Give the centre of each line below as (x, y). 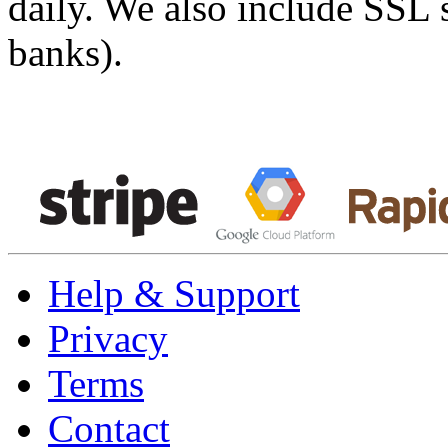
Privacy (108, 338)
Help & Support (174, 293)
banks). (65, 52)
